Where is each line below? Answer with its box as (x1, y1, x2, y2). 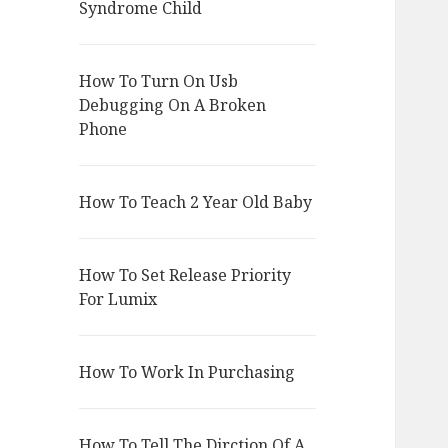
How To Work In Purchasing (79, 361, 296, 384)
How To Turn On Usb (79, 70, 239, 93)
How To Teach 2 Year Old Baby (79, 191, 313, 214)
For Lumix (79, 288, 158, 311)
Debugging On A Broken (79, 94, 267, 117)
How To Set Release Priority (79, 264, 292, 287)
